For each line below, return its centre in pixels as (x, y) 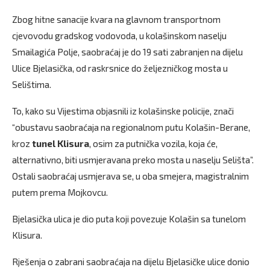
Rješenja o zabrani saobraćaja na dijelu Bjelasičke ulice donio (131, 261)
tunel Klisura (61, 143)
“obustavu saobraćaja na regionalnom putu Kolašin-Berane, (131, 127)
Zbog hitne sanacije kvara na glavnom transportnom (116, 19)
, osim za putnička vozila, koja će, (153, 143)
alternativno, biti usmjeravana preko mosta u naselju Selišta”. (133, 159)
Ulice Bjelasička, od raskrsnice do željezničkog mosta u (120, 68)
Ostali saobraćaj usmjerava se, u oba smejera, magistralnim (130, 176)
